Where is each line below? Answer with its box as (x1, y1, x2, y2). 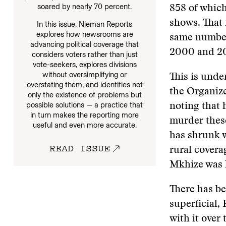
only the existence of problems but (27, 90, 142, 99)
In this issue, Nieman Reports (37, 19, 133, 29)
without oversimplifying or (42, 70, 127, 79)
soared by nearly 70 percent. (37, 2, 132, 11)
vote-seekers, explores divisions (32, 60, 137, 69)
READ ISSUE (49, 141, 110, 154)
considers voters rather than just (31, 49, 138, 59)
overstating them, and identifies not (26, 80, 143, 89)
